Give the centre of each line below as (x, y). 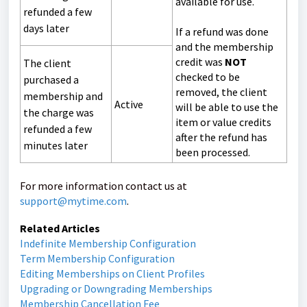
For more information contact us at (103, 186)
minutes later (56, 145)
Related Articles (60, 228)
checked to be (208, 77)
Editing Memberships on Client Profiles (112, 273)
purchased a (51, 79)
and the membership (224, 47)
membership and (63, 96)
